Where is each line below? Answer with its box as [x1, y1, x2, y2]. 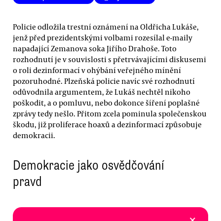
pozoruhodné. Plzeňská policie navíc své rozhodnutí [13, 75, 195, 86]
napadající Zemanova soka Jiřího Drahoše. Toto [13, 43, 177, 53]
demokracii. [13, 130, 55, 140]
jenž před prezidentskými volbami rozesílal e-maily [13, 32, 192, 42]
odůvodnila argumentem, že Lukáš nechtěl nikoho [13, 86, 190, 97]
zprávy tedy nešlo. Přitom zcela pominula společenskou [13, 108, 207, 118]
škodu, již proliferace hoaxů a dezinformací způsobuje [13, 119, 202, 129]
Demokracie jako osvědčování [13, 157, 164, 174]
